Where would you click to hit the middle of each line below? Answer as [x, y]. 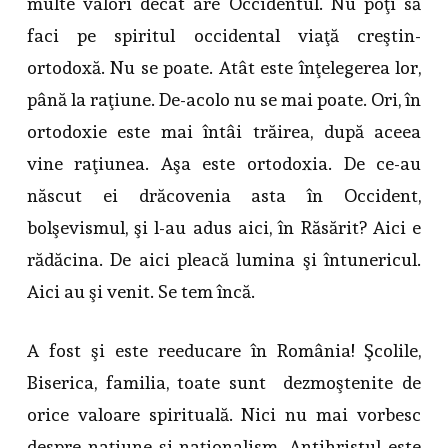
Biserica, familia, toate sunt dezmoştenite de [224, 383]
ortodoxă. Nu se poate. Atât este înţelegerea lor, [224, 68]
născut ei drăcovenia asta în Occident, [224, 196]
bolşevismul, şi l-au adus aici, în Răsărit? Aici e [224, 228]
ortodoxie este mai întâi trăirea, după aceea [224, 132]
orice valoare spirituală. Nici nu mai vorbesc [224, 415]
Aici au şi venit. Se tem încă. [140, 292]
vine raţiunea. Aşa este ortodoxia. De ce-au [224, 164]
